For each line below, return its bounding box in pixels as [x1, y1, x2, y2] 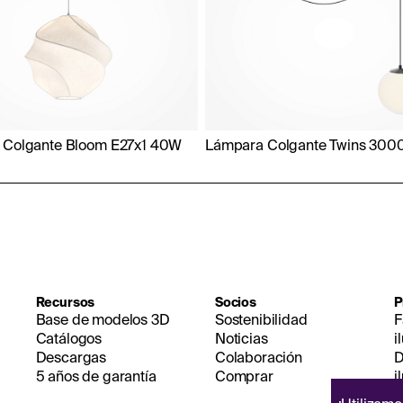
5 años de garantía [35, 368, 157, 385]
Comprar [214, 368, 273, 385]
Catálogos [35, 330, 103, 347]
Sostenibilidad [214, 311, 308, 328]
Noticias [214, 330, 268, 347]
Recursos [35, 295, 95, 310]
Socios [214, 295, 256, 310]
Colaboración [214, 349, 303, 366]
